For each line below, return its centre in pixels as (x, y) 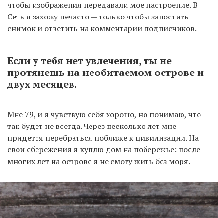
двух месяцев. (42, 84)
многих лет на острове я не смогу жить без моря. (99, 161)
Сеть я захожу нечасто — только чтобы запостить (98, 16)
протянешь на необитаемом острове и (106, 72)
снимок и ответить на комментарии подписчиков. (102, 28)
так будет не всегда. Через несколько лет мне (92, 126)
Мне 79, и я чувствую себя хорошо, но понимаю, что (104, 114)
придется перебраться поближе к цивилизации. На (103, 137)
